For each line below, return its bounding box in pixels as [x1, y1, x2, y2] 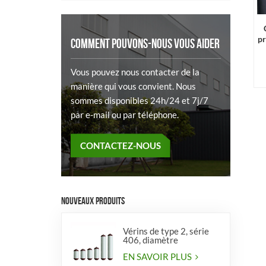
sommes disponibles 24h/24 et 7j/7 [71, 95, 208, 106]
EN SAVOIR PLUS [122, 251, 194, 262]
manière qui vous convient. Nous [71, 81, 196, 92]
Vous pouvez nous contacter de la [71, 66, 199, 78]
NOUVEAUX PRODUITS [61, 194, 125, 207]
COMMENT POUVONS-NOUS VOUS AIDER [71, 36, 220, 52]
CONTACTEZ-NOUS [80, 140, 161, 151]
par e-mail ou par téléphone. [71, 109, 179, 121]
